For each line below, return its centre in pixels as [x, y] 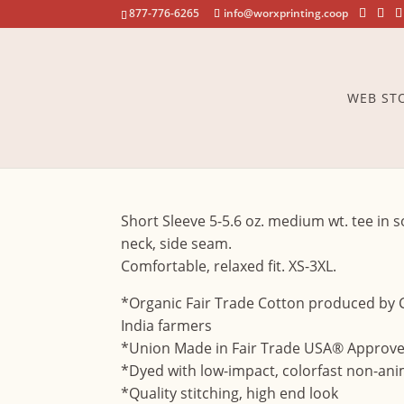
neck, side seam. [177, 243]
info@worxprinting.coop [286, 13]
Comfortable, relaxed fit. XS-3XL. [229, 266]
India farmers [167, 325]
